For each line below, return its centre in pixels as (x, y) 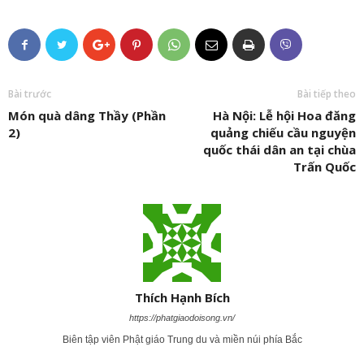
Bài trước (30, 93)
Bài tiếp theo (327, 93)
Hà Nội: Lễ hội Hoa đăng (284, 115)
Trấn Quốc (325, 166)
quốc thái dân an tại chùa (279, 149)
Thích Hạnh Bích (182, 297)
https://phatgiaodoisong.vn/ (182, 317)
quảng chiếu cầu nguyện (283, 132)
